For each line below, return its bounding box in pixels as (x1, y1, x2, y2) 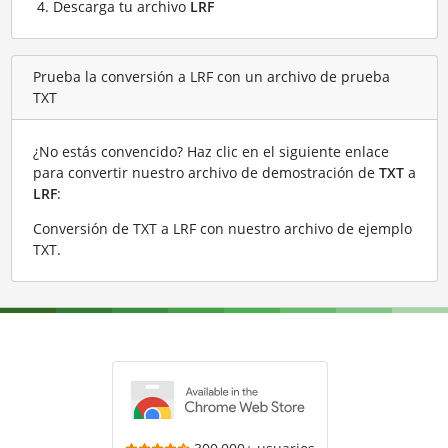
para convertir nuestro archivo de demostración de (32, 162, 379, 182)
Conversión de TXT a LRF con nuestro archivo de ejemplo (32, 218, 412, 238)
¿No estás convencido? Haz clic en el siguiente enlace (32, 141, 389, 161)
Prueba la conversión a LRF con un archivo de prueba (32, 67, 390, 87)
